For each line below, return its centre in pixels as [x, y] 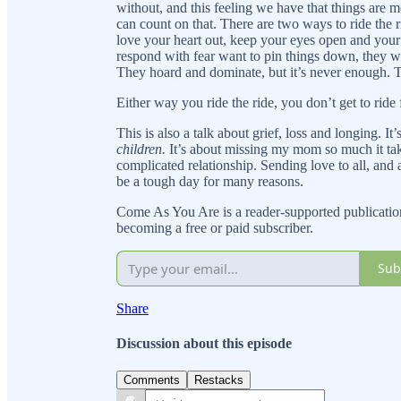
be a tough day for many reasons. [210, 181]
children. [141, 149]
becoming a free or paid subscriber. [215, 227]
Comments [152, 380]
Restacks [219, 380]
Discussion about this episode [204, 344]
